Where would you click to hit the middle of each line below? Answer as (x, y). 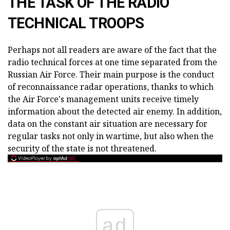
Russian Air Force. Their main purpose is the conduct (111, 74)
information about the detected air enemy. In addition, (115, 111)
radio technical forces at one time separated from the (112, 62)
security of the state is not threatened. (82, 148)
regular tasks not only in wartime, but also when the (111, 136)
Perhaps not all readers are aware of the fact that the (112, 50)
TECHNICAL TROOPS (76, 23)
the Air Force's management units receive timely (103, 99)
